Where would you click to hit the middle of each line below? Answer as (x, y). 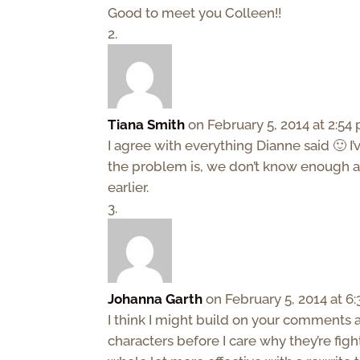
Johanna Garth (155, 299)
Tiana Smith (147, 125)
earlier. (129, 188)
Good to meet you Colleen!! (195, 13)
